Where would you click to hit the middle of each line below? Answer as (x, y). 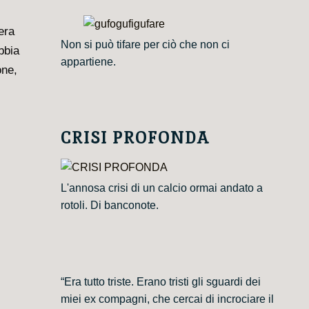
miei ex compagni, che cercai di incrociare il (167, 299)
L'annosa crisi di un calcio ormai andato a (161, 188)
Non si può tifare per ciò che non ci (145, 44)
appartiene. (88, 61)
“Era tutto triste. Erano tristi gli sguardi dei (160, 282)
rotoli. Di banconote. (109, 206)
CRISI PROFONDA (135, 137)
